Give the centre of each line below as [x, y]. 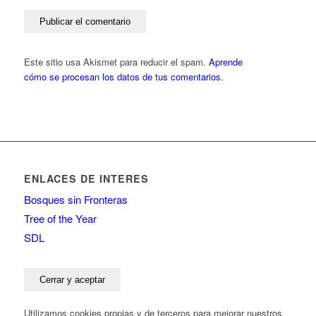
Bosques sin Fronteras [75, 200]
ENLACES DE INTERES [86, 179]
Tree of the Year [60, 219]
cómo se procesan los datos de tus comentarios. [123, 77]
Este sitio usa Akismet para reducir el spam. [116, 62]
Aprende [225, 62]
